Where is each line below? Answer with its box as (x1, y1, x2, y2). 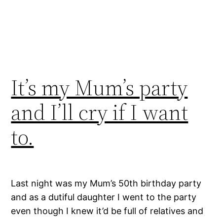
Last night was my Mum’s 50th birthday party (11, 178, 202, 188)
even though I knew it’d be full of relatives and (11, 205, 204, 216)
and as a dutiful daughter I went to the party (11, 191, 197, 202)
